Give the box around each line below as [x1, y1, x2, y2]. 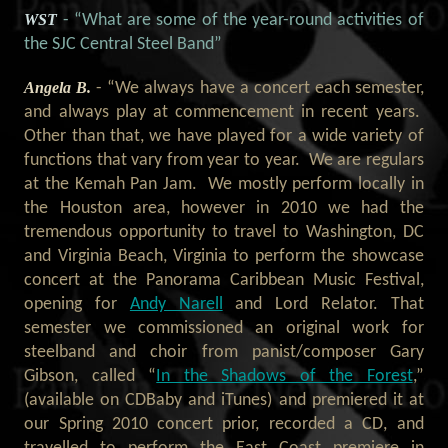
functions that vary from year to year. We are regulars [24, 152, 424, 170]
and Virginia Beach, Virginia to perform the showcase [24, 248, 424, 266]
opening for [24, 296, 130, 314]
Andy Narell [129, 296, 223, 314]
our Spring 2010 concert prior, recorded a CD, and [24, 416, 424, 434]
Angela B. [24, 79, 97, 97]
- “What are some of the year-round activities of [62, 11, 424, 29]
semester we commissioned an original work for [24, 320, 424, 338]
